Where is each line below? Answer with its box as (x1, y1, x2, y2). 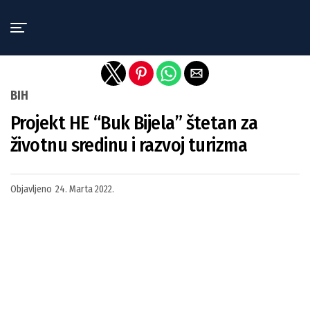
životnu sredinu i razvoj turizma (10, 134, 248, 156)
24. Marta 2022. (55, 183, 114, 195)
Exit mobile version (104, 9, 206, 23)
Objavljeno (10, 183, 52, 195)
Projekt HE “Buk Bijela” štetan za (10, 111, 258, 134)
